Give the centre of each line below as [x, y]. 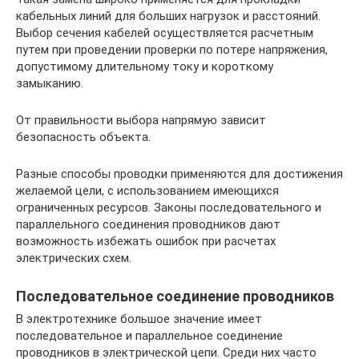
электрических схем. [74, 258]
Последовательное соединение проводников [175, 296]
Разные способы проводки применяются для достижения [179, 174]
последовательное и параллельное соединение [149, 336]
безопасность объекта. [83, 137]
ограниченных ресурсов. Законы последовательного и [169, 208]
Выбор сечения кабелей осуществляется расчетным [165, 33]
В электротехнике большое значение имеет [139, 319]
